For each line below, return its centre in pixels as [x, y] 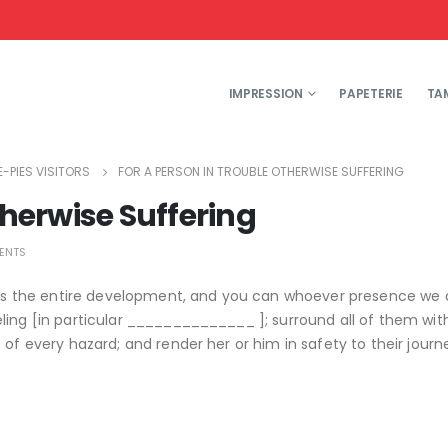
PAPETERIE [371, 93]
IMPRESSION [265, 93]
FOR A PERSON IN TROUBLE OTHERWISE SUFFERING [261, 171]
